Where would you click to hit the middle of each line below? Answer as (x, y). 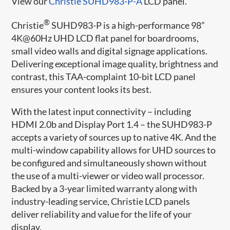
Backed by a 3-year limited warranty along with (104, 188)
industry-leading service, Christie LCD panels (101, 201)
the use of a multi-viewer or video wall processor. (108, 175)
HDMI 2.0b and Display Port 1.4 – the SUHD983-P (112, 124)
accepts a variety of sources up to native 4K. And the (114, 137)
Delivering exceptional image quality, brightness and (115, 63)
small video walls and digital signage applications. (110, 51)
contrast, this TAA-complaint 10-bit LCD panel (104, 76)
